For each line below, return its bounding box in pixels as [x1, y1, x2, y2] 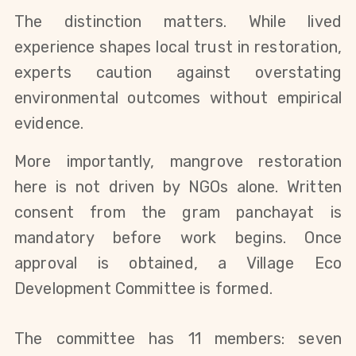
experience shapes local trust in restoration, [14, 37, 342, 57]
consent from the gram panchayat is [14, 203, 342, 222]
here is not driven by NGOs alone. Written [14, 177, 342, 197]
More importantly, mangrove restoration [14, 152, 342, 172]
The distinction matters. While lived [14, 12, 342, 32]
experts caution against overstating [14, 63, 342, 83]
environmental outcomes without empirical [14, 88, 342, 108]
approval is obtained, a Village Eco [14, 253, 342, 273]
